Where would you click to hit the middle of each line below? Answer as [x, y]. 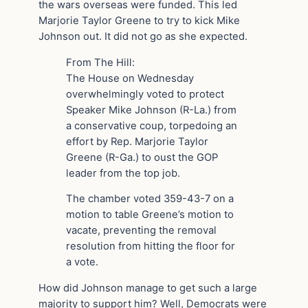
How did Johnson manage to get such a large [148, 288]
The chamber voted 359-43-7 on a [150, 199]
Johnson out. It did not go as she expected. [143, 36]
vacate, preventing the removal [141, 231]
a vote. [82, 262]
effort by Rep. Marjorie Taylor [137, 141]
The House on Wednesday [130, 78]
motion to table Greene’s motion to [150, 215]
